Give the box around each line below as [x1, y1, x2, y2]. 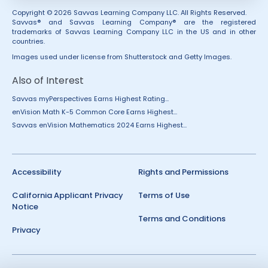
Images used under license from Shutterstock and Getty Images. [12, 52, 232, 62]
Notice [12, 201, 38, 212]
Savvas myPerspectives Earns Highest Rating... [12, 94, 169, 103]
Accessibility [12, 166, 62, 178]
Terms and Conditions [138, 213, 226, 224]
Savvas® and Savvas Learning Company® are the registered [12, 17, 256, 27]
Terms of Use [138, 190, 190, 201]
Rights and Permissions [138, 166, 229, 178]
